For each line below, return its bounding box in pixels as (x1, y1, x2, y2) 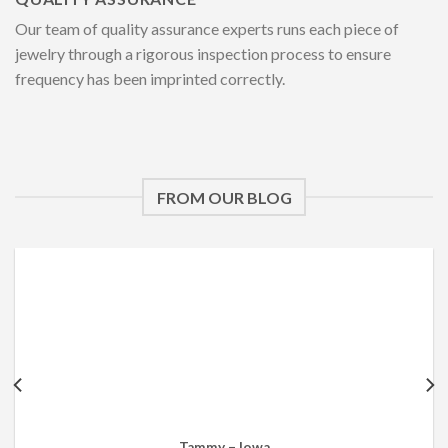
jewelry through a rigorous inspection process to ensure (15, 44, 391, 63)
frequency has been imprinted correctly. (15, 69, 285, 88)
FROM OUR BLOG (156, 187, 292, 207)
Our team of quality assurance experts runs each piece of (15, 19, 399, 38)
